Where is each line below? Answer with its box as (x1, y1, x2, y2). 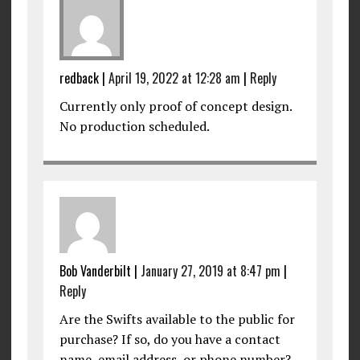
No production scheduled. (59, 117, 210, 135)
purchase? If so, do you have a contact (59, 329, 280, 348)
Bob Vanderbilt (59, 260, 131, 280)
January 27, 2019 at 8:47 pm (140, 260, 280, 280)
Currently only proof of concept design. (59, 96, 292, 115)
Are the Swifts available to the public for (59, 309, 295, 328)
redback (59, 67, 99, 88)
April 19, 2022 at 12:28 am (108, 67, 240, 88)
